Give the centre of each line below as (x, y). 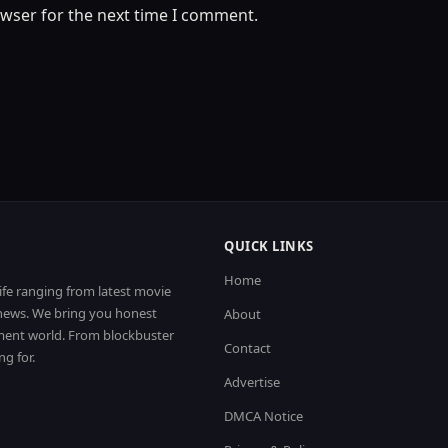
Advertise (252, 381)
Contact (247, 347)
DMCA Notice (263, 415)
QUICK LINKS (269, 245)
